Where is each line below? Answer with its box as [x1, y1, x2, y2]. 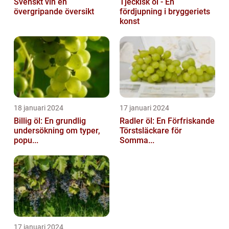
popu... [14, 135, 38, 145]
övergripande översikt [14, 6, 94, 16]
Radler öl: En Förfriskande [120, 116, 215, 126]
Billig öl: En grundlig [14, 116, 86, 126]
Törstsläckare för [120, 125, 182, 135]
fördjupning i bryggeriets [120, 6, 210, 16]
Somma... [120, 135, 154, 145]
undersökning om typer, [14, 125, 100, 135]
